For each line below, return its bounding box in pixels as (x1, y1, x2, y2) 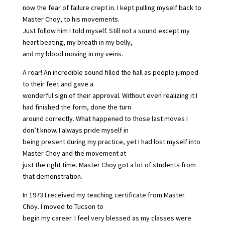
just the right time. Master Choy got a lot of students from (22, 160, 196, 169)
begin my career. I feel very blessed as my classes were (22, 213, 191, 222)
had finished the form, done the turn (22, 102, 131, 111)
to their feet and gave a (22, 79, 93, 88)
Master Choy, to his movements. (22, 14, 120, 24)
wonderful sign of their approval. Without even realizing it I (22, 90, 197, 100)
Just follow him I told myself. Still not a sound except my (22, 26, 190, 35)
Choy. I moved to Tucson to (22, 201, 103, 211)
